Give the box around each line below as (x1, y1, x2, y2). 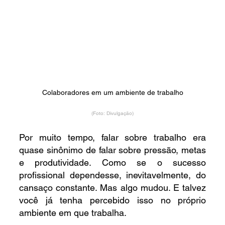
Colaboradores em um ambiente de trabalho (42, 88, 183, 97)
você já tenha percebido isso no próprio (19, 195, 206, 206)
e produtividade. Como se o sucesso (19, 157, 206, 168)
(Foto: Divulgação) (91, 110, 134, 117)
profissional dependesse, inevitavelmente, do (19, 170, 206, 181)
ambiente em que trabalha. (19, 207, 127, 218)
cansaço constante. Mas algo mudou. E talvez (19, 182, 206, 193)
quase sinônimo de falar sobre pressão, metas (19, 145, 206, 156)
